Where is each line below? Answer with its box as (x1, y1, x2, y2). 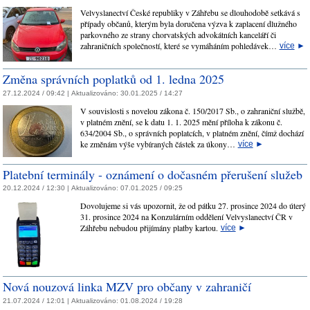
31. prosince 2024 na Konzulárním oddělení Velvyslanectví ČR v (80, 211, 293, 223)
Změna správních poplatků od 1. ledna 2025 (3, 71, 224, 88)
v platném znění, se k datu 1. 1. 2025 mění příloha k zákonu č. (80, 116, 282, 127)
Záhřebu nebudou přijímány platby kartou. (80, 222, 221, 234)
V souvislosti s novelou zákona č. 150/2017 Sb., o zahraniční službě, (80, 104, 305, 116)
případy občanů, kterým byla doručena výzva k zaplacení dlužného (80, 18, 297, 30)
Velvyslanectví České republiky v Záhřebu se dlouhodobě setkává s (80, 7, 300, 19)
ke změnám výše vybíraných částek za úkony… (80, 138, 238, 149)
